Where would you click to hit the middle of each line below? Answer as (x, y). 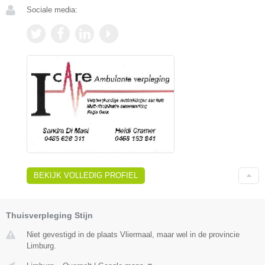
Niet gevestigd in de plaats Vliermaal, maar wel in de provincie (133, 235)
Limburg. (41, 246)
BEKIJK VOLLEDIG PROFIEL (86, 176)
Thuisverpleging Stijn (49, 216)
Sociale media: (52, 10)
